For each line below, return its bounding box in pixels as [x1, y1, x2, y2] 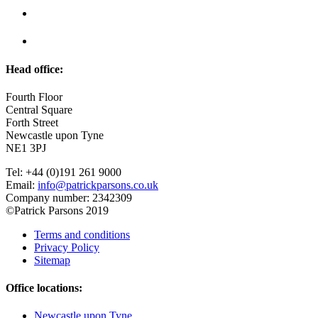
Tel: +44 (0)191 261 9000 [6, 165, 121, 178]
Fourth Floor [6, 90, 62, 103]
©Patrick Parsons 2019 [6, 204, 109, 216]
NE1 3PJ [6, 141, 46, 154]
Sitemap [34, 253, 70, 266]
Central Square [6, 103, 72, 116]
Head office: [6, 62, 63, 75]
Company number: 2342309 [6, 191, 132, 204]
